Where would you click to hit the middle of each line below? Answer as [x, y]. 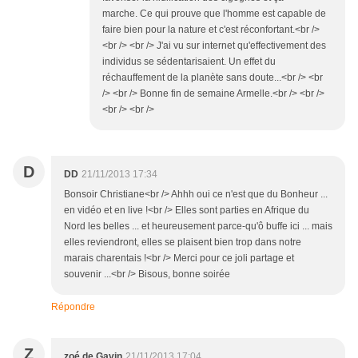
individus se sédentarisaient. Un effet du [189, 62]
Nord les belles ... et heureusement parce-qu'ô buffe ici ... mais [198, 227]
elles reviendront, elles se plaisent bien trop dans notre [183, 243]
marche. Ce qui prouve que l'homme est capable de [214, 14]
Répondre [73, 307]
